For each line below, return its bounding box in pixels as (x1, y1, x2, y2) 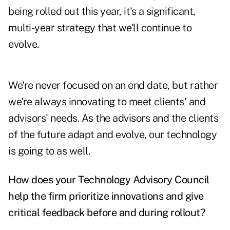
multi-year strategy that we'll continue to (8, 22, 191, 34)
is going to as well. (8, 145, 90, 158)
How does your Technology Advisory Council (8, 174, 209, 186)
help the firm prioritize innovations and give (8, 190, 204, 203)
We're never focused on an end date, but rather (8, 79, 218, 92)
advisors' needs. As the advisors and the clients (8, 112, 218, 125)
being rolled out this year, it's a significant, (8, 5, 196, 18)
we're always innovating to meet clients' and (8, 95, 205, 108)
